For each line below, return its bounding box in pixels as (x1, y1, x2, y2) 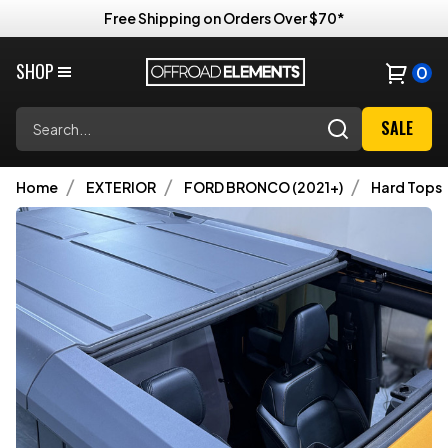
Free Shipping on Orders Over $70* (103, 9, 345, 27)
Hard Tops (371, 178, 442, 197)
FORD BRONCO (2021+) (184, 178, 343, 197)
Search (16, 107, 69, 129)
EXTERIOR (86, 178, 156, 197)
